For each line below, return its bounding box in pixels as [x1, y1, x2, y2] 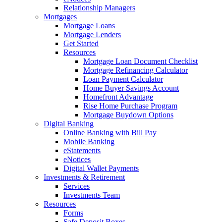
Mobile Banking [63, 137, 114, 146]
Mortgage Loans [63, 21, 115, 30]
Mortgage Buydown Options [83, 110, 173, 119]
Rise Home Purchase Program [83, 101, 177, 110]
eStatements [63, 146, 101, 155]
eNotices [63, 155, 91, 164]
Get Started [63, 39, 99, 48]
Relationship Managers [63, 3, 135, 12]
